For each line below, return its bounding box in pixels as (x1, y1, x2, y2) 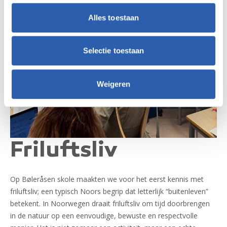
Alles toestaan (88, 13, 139, 22)
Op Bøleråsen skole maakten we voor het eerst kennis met (10, 174, 204, 184)
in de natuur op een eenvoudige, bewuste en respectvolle (10, 211, 198, 221)
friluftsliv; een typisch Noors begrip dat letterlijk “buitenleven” (10, 186, 208, 197)
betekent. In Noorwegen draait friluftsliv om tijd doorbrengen (10, 199, 210, 209)
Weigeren (96, 79, 131, 88)
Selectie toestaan (83, 46, 144, 55)
